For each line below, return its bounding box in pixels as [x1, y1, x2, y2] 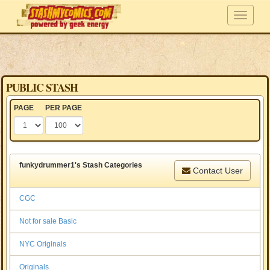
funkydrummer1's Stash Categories [19, 161, 143, 169]
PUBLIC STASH [6, 80, 78, 95]
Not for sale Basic [19, 217, 77, 225]
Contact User [190, 166, 243, 175]
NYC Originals [19, 240, 67, 248]
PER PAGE [45, 104, 83, 112]
